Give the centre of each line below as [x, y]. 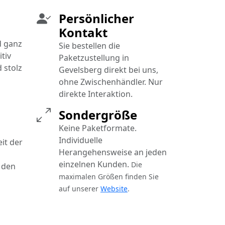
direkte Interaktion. [96, 94]
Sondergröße [98, 115]
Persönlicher [96, 19]
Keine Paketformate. [98, 128]
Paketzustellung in [94, 58]
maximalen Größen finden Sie [109, 177]
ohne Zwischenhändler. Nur [111, 82]
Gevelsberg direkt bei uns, [108, 70]
